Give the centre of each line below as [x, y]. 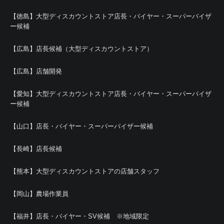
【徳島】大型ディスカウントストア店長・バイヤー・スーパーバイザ [111, 16]
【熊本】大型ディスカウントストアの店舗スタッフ [85, 171]
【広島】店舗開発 [36, 71]
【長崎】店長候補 [36, 149]
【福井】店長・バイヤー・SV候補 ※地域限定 [79, 216]
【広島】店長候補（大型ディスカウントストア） [81, 49]
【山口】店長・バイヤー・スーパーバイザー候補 [81, 126]
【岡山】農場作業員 [39, 194]
